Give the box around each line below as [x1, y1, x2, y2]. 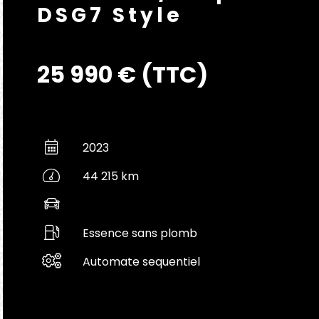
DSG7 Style [37, 1, 183, 29]
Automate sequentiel [83, 253, 200, 270]
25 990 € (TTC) [37, 58, 208, 90]
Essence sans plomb [83, 225, 197, 241]
